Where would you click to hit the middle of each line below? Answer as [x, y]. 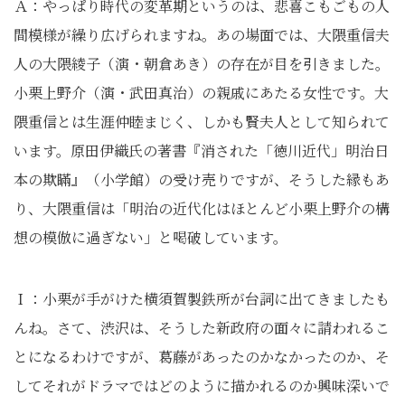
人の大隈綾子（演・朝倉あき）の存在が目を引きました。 [202, 64]
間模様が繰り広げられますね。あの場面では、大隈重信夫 [202, 35]
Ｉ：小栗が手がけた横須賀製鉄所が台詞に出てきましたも [202, 299]
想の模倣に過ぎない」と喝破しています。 [151, 237]
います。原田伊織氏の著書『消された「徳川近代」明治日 [201, 151]
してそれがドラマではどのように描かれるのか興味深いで [202, 386]
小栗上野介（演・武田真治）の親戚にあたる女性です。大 [201, 93]
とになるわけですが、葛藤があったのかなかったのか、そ [202, 357]
